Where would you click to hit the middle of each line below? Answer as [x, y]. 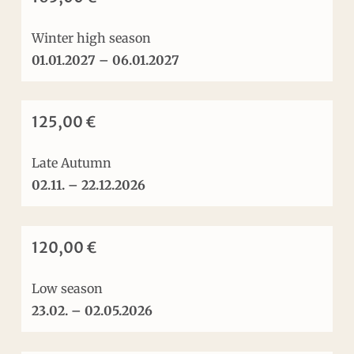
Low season [68, 288]
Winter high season [92, 38]
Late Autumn [72, 162]
